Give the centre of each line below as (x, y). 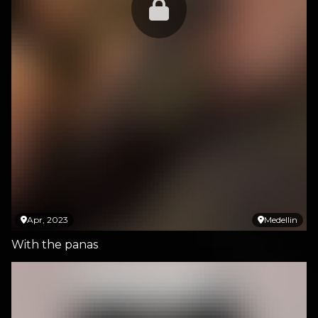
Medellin (281, 220)
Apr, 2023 (48, 220)
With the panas (55, 245)
